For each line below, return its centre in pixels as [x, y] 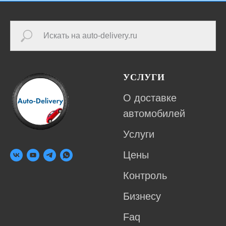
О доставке [150, 98]
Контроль [145, 176]
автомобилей [154, 114]
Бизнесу [142, 196]
